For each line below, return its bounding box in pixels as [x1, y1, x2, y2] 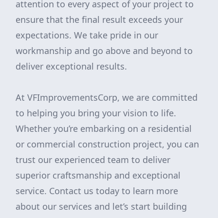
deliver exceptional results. [16, 60, 127, 72]
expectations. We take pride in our [16, 29, 158, 41]
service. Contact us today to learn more [16, 185, 178, 197]
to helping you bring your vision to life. [16, 107, 176, 119]
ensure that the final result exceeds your [16, 14, 183, 25]
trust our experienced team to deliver [16, 154, 170, 165]
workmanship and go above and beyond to [16, 45, 193, 56]
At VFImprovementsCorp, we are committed [16, 91, 198, 103]
